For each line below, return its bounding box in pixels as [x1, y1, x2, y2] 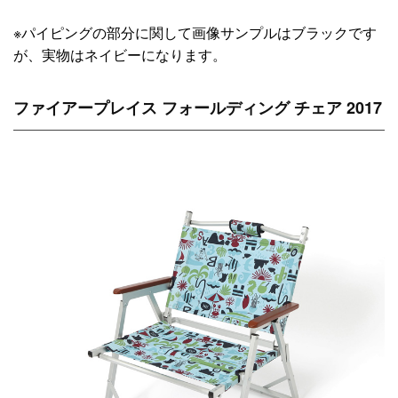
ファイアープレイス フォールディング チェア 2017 [13, 96, 382, 120]
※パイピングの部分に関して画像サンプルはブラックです [13, 21, 377, 43]
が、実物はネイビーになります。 [13, 44, 227, 65]
